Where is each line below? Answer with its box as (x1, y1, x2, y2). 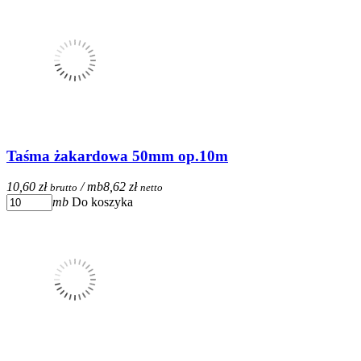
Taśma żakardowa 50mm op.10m (6, 147, 228, 164)
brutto (50, 181, 77, 194)
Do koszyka (72, 195, 133, 210)
